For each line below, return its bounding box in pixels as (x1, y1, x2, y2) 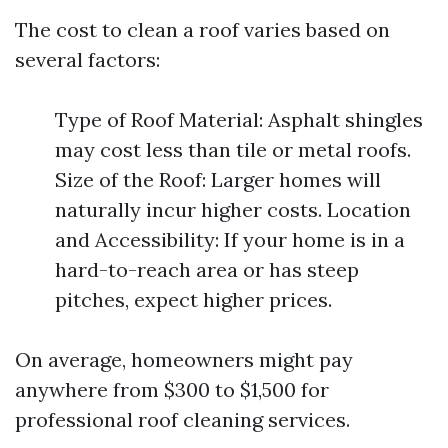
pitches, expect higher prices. (55, 287, 332, 312)
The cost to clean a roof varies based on (15, 17, 390, 42)
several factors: (15, 47, 160, 72)
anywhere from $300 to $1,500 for (15, 377, 329, 402)
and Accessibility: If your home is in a (55, 227, 405, 252)
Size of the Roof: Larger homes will (55, 167, 381, 192)
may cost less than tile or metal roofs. (55, 137, 411, 162)
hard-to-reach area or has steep (55, 257, 359, 282)
